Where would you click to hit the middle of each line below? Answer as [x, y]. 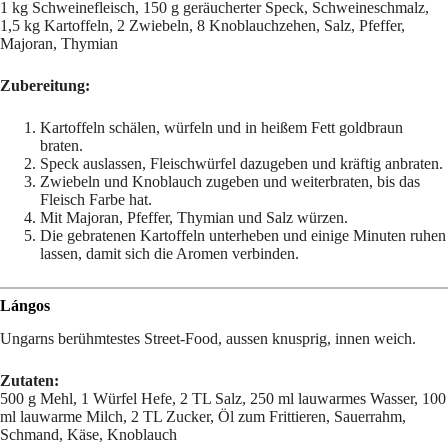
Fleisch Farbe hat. [96, 200]
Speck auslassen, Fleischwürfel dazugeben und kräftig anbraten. [241, 164]
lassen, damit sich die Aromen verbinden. [169, 254]
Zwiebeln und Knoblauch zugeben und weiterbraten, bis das [230, 182]
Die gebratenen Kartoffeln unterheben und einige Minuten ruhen [243, 236]
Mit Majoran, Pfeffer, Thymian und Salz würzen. [194, 218]
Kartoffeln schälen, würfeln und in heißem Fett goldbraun [221, 128]
